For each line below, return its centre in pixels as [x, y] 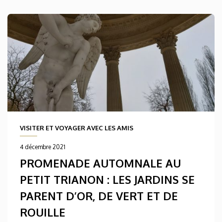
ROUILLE [43, 212]
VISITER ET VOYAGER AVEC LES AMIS [77, 128]
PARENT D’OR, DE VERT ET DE [99, 196]
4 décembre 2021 [43, 147]
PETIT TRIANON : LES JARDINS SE [107, 180]
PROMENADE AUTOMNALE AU [100, 163]
